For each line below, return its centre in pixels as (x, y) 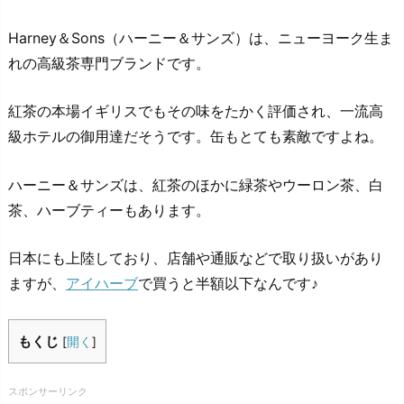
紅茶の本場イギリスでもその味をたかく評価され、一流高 (196, 111)
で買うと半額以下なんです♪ (228, 284)
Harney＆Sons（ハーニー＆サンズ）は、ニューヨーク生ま (201, 37)
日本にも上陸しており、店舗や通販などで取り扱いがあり (196, 258)
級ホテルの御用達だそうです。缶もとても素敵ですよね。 (196, 137)
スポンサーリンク (48, 392)
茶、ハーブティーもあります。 (109, 210)
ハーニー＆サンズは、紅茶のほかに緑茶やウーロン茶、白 (196, 184)
